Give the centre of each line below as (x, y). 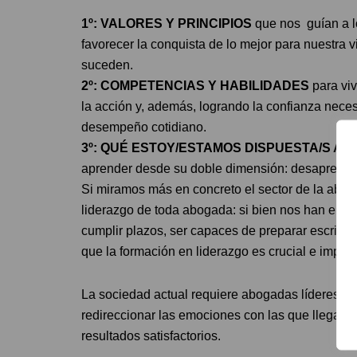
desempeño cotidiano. (144, 127)
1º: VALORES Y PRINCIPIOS (167, 23)
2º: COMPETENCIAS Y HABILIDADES (195, 85)
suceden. (107, 65)
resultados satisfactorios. (151, 335)
